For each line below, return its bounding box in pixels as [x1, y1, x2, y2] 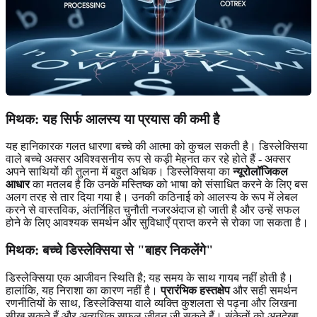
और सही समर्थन [230, 284, 297, 296]
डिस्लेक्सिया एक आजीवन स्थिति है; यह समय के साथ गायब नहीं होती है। [6, 271, 294, 284]
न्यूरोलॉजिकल [233, 166, 288, 178]
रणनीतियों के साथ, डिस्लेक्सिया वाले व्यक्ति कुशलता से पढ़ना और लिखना [6, 296, 297, 309]
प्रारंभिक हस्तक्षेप [161, 284, 230, 296]
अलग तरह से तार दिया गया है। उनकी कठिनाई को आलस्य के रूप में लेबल [6, 191, 298, 204]
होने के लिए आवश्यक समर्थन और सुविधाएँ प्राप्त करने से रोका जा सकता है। [6, 217, 309, 229]
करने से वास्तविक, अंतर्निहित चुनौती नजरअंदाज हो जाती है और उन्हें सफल [6, 204, 300, 217]
